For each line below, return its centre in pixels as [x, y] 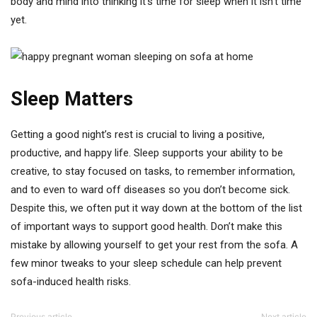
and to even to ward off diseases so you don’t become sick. [150, 190]
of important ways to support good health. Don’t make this [146, 226]
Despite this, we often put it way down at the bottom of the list [156, 208]
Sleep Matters [72, 99]
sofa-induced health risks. [71, 282]
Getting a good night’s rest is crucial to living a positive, [138, 134]
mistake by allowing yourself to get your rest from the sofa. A [154, 245]
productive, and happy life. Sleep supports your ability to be [147, 153]
